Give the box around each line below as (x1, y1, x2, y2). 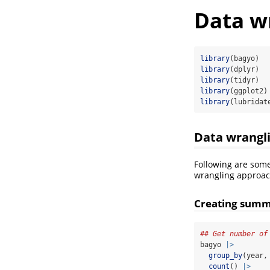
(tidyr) (230, 76, 259, 85)
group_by (209, 251, 242, 260)
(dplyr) (230, 65, 259, 74)
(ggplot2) (230, 87, 268, 96)
